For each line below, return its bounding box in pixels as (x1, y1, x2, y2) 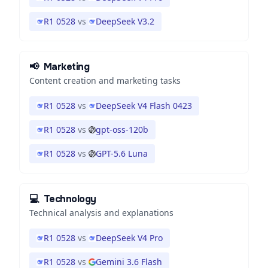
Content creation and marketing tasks (29, 75, 181, 86)
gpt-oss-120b (96, 124, 148, 135)
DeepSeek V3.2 (96, 16, 154, 27)
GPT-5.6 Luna (96, 148, 148, 159)
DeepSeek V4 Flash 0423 (96, 100, 192, 111)
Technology (43, 193, 96, 205)
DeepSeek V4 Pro (96, 232, 163, 243)
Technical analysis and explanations (29, 207, 173, 218)
